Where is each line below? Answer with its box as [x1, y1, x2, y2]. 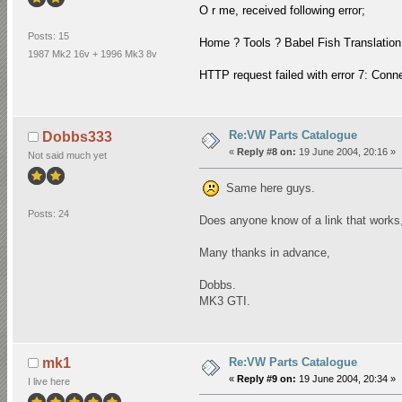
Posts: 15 [27, 30, 69, 41]
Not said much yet [27, 149, 107, 161]
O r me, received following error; [199, 4, 365, 18]
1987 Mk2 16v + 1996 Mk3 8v [27, 48, 157, 60]
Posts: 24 [27, 207, 69, 219]
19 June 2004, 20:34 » [295, 372, 396, 384]
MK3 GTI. [199, 294, 250, 309]
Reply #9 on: [236, 372, 296, 384]
